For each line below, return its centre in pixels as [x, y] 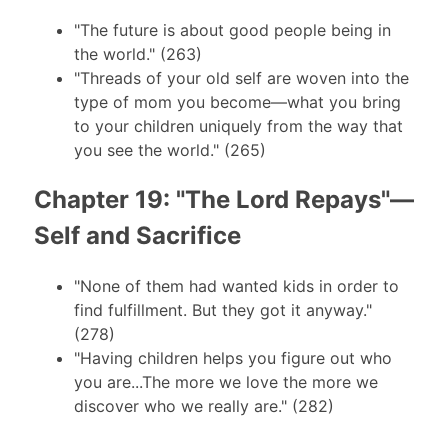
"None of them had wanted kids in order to [236, 286]
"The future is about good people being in [232, 30]
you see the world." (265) [169, 150]
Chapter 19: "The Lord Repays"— [223, 200]
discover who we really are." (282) [203, 406]
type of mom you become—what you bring [237, 102]
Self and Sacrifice [137, 236]
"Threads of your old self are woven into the [241, 78]
